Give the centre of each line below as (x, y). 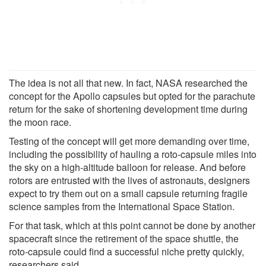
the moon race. (40, 122)
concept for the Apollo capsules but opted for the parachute (132, 96)
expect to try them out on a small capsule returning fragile (128, 193)
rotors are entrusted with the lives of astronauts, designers (129, 180)
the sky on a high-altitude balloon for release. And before (127, 167)
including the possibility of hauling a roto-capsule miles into (133, 154)
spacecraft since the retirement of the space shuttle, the (124, 238)
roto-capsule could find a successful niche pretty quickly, (126, 251)
